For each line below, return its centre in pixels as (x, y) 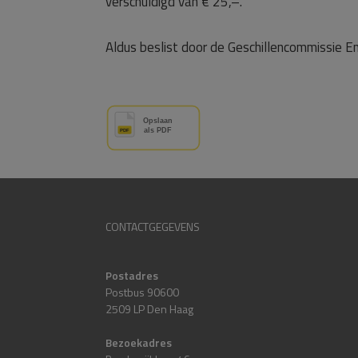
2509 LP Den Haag (149, 309)
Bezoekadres (139, 342)
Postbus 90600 (142, 292)
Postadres (132, 275)
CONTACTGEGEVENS (153, 227)
